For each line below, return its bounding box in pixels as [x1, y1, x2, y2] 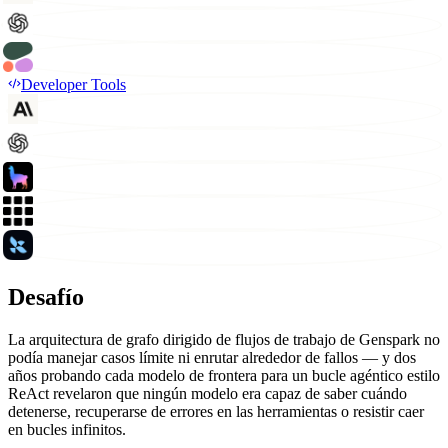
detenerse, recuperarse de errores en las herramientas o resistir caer [8, 403, 424, 421]
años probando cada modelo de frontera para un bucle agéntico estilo [8, 367, 440, 385]
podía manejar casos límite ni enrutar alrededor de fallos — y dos [8, 349, 416, 367]
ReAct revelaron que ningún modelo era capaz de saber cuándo [8, 385, 407, 403]
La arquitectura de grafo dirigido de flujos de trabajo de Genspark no [8, 331, 440, 349]
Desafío [8, 284, 84, 311]
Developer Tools [21, 76, 126, 94]
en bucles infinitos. [8, 421, 126, 439]
